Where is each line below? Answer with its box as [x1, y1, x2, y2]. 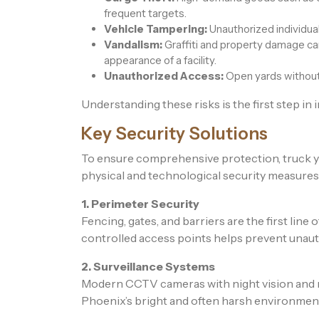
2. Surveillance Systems [81, 259, 215, 274]
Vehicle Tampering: [104, 22, 207, 36]
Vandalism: [104, 38, 162, 52]
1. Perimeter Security [81, 197, 199, 211]
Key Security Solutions [81, 123, 268, 145]
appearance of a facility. [104, 53, 216, 68]
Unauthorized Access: [104, 69, 224, 83]
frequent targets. [104, 6, 187, 21]
